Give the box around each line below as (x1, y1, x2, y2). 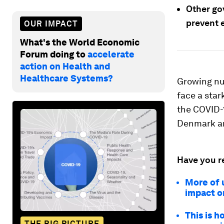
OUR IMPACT (24, 18, 78, 28)
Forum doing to (20, 48, 87, 59)
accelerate (87, 48, 134, 59)
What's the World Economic (20, 36, 139, 47)
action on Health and (20, 60, 110, 71)
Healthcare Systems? (20, 72, 113, 83)
